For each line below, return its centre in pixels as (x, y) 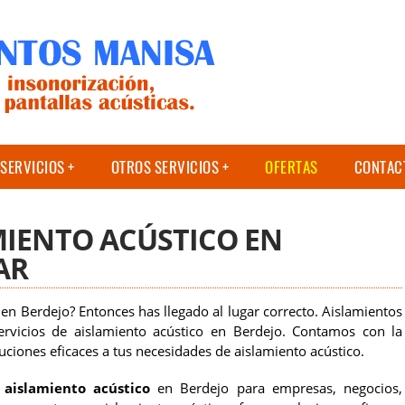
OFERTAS (292, 167)
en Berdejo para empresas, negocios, (276, 388)
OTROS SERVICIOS (165, 167)
